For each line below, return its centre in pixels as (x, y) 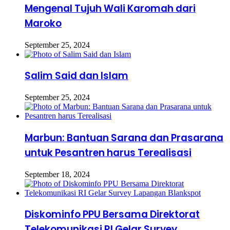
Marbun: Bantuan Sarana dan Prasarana (124, 138)
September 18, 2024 (57, 174)
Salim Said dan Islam (76, 76)
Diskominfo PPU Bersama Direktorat (112, 215)
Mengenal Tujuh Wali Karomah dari (110, 9)
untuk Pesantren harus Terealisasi (108, 152)
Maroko (43, 24)
